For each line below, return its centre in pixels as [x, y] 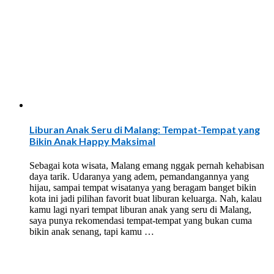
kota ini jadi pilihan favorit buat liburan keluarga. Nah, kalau [146, 198]
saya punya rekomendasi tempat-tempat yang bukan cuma [141, 220]
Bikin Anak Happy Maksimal [92, 141]
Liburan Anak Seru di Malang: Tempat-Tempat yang [145, 130]
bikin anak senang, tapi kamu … [92, 231]
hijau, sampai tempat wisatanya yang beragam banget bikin [143, 187]
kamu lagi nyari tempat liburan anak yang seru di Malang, [140, 209]
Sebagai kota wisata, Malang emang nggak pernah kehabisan [147, 165]
